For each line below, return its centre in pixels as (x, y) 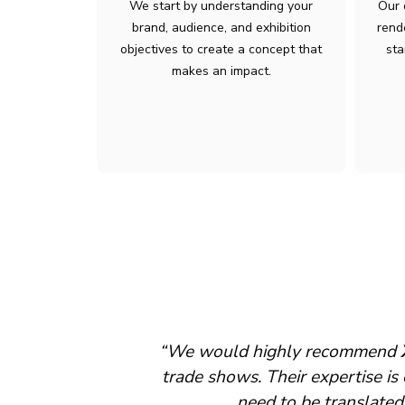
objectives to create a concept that (221, 49)
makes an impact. (221, 71)
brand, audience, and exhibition (221, 28)
